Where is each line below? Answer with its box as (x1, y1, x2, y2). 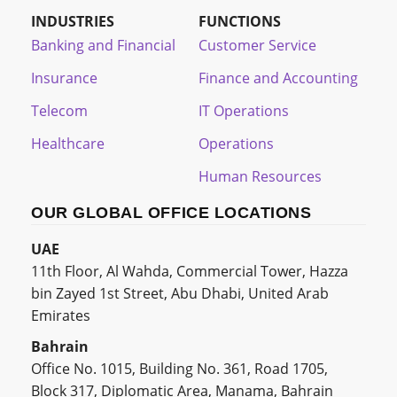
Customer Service (198, 35, 316, 55)
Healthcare (31, 133, 105, 153)
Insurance (31, 67, 97, 88)
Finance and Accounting (198, 67, 358, 88)
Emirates (31, 305, 90, 325)
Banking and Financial (31, 35, 175, 55)
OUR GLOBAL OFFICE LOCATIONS (31, 203, 312, 222)
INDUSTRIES (31, 11, 114, 31)
